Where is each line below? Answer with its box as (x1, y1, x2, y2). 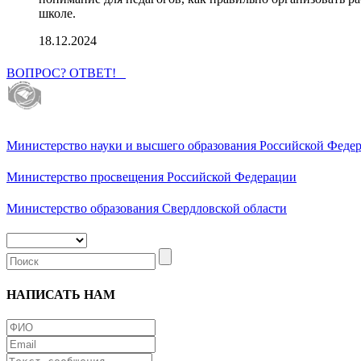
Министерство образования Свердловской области (6, 201, 287, 216)
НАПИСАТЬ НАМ (6, 287, 115, 301)
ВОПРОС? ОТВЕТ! (6, 66, 126, 81)
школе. (39, 6, 76, 21)
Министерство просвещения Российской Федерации (6, 169, 297, 184)
